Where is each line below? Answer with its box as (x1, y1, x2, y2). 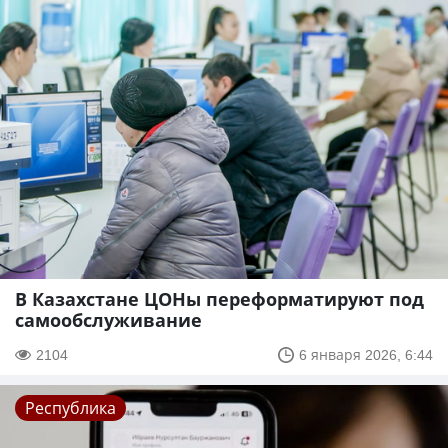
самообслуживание (15, 308, 202, 333)
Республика (25, 397, 116, 420)
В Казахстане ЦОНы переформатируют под (15, 287, 424, 312)
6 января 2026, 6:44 (299, 345, 433, 365)
